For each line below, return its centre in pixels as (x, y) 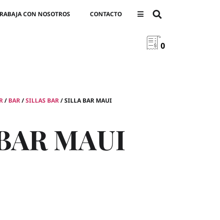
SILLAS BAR (42, 100)
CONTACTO (106, 14)
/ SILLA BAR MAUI (85, 100)
